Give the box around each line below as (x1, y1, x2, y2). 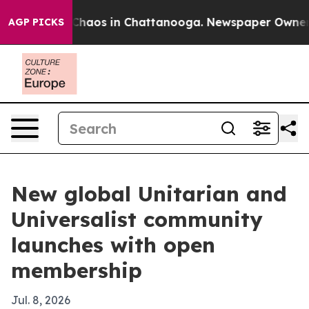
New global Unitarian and (11, 181, 287, 207)
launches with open (11, 232, 215, 258)
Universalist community (11, 206, 263, 232)
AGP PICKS (8, 16, 64, 28)
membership (11, 257, 142, 283)
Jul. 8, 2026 (11, 293, 70, 307)
